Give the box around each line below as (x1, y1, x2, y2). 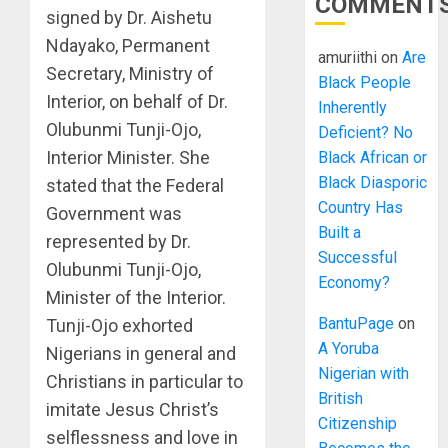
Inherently (318, 98, 388, 117)
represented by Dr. (46, 231, 191, 253)
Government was (46, 203, 182, 225)
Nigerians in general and (46, 343, 236, 365)
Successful (318, 248, 398, 267)
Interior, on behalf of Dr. (46, 91, 228, 113)
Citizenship (318, 414, 398, 433)
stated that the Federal (46, 175, 224, 197)
